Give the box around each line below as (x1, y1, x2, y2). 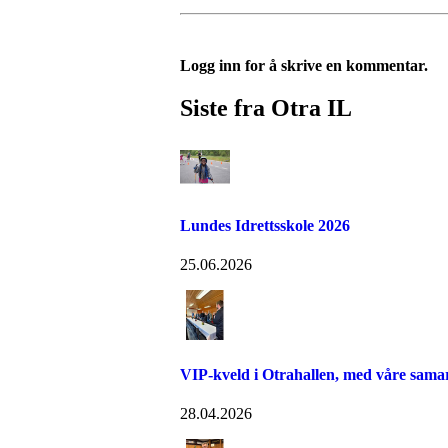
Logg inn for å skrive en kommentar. (180, 57, 428, 75)
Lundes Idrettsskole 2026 (180, 217, 350, 235)
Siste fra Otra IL (180, 95, 352, 121)
